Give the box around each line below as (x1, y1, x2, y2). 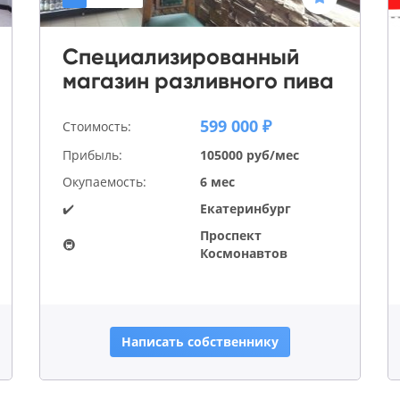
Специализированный (62, 43, 299, 71)
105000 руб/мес (200, 146, 299, 164)
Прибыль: (62, 146, 122, 164)
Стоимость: (62, 117, 131, 135)
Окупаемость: (62, 173, 146, 191)
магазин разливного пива (62, 67, 334, 96)
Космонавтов (200, 245, 287, 262)
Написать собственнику (121, 333, 279, 351)
